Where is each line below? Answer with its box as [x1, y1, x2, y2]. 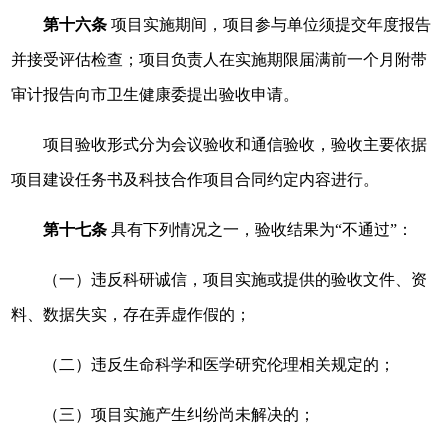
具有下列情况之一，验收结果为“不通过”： [107, 221, 414, 238]
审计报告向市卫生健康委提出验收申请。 [11, 86, 300, 103]
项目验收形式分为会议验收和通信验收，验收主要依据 [43, 136, 428, 153]
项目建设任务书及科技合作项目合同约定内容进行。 [11, 171, 380, 188]
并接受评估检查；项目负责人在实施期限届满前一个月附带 [11, 51, 428, 68]
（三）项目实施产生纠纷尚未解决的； [43, 406, 316, 423]
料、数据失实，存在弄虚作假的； [11, 306, 252, 323]
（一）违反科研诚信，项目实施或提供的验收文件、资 [43, 271, 428, 288]
